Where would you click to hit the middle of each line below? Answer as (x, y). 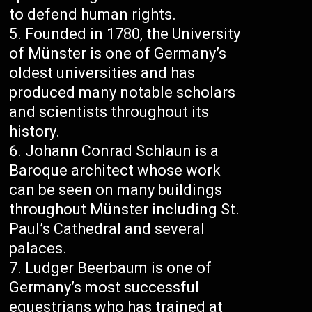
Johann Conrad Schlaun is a (122, 151)
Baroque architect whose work (115, 171)
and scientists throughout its (109, 112)
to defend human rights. (93, 15)
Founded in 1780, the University (133, 34)
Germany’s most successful (104, 288)
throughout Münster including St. (125, 210)
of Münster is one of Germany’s (118, 54)
